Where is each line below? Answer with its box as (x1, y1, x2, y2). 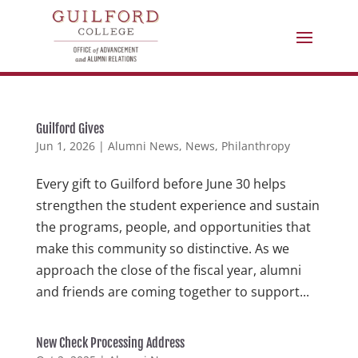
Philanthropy (221, 138, 290, 153)
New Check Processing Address (35, 335, 185, 351)
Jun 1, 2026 (35, 138, 95, 153)
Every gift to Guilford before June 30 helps (35, 175, 286, 193)
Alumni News (107, 138, 179, 153)
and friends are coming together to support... (35, 283, 309, 300)
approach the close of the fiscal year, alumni (35, 261, 301, 279)
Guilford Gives (35, 121, 104, 137)
